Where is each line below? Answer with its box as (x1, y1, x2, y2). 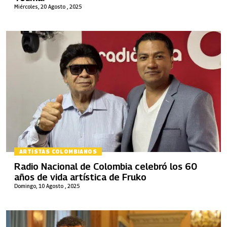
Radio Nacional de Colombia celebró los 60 (14, 161, 197, 172)
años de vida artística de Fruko (14, 171, 146, 182)
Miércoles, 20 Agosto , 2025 (14, 4, 82, 10)
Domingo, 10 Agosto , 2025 (14, 182, 80, 189)
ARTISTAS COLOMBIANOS (19, 148, 97, 155)
